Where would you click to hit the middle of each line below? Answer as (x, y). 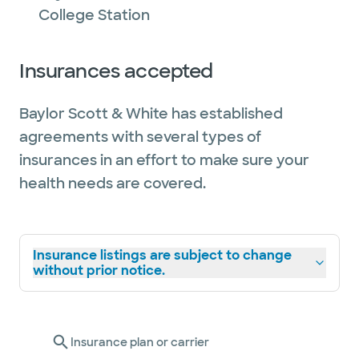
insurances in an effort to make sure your (164, 160)
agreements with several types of (140, 137)
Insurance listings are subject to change (162, 255)
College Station (94, 15)
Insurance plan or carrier (140, 342)
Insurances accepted (116, 71)
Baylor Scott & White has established (151, 114)
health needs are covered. (113, 184)
